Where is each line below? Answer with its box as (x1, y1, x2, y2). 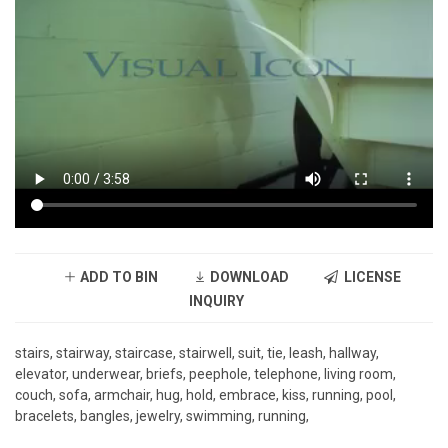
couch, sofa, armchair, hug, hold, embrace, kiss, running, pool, (15, 387, 396, 404)
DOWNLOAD (206, 269, 289, 286)
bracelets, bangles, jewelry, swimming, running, (15, 408, 309, 425)
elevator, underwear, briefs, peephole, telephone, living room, (15, 366, 396, 383)
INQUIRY (189, 293, 244, 310)
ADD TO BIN (76, 269, 158, 286)
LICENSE (337, 269, 401, 286)
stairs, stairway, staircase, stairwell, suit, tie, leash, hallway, (15, 345, 379, 362)
